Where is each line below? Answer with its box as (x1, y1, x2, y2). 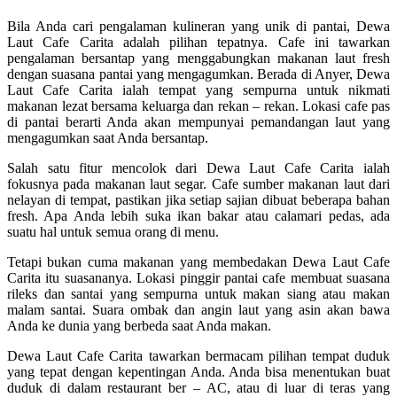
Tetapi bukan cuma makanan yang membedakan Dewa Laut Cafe (7, 254, 390, 270)
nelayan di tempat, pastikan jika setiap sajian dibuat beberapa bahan (7, 192, 390, 208)
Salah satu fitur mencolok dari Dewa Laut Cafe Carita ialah (7, 160, 390, 176)
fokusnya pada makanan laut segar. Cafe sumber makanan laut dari (7, 176, 390, 192)
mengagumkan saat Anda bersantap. (7, 130, 208, 146)
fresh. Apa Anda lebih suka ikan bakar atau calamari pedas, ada (7, 208, 390, 224)
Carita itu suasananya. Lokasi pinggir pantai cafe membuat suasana (7, 270, 390, 286)
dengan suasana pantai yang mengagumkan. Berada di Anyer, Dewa (7, 66, 390, 82)
